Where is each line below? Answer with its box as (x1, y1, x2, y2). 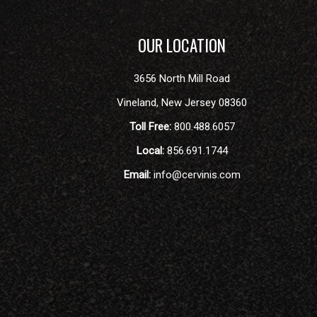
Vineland (117, 96, 157, 109)
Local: (136, 144, 164, 157)
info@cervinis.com (150, 168, 241, 181)
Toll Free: (129, 120, 171, 133)
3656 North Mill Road (134, 72, 231, 85)
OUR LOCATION (138, 33, 226, 57)
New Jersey (161, 96, 217, 109)
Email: (123, 168, 151, 181)
